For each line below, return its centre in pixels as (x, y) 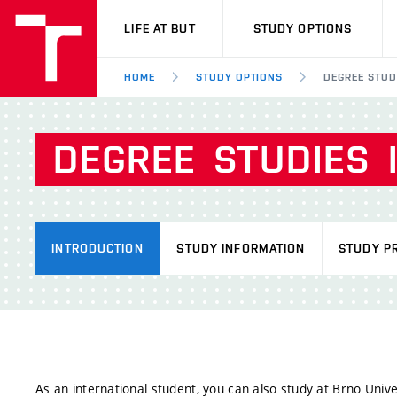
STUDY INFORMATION (241, 248)
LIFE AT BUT (160, 28)
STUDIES (292, 159)
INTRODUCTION (97, 248)
